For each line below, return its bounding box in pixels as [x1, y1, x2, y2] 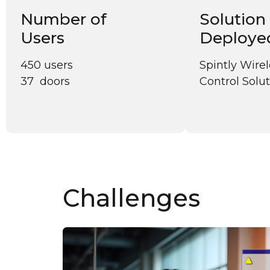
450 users [20, 58, 73, 72]
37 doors [20, 74, 70, 88]
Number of [20, 9, 107, 29]
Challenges [63, 183, 201, 213]
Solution [199, 9, 266, 29]
